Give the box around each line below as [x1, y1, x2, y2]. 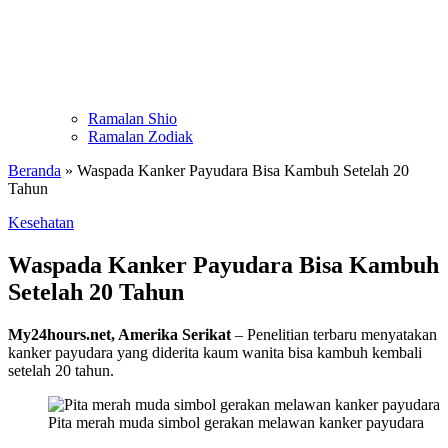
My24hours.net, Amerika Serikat [8, 326, 231, 344]
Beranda [8, 162, 61, 180]
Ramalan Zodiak [88, 128, 193, 146]
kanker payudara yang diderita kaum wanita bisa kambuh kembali [8, 344, 422, 362]
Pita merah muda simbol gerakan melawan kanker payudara [48, 414, 424, 432]
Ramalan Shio [88, 110, 177, 128]
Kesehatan [8, 214, 74, 232]
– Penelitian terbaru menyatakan [231, 326, 437, 344]
